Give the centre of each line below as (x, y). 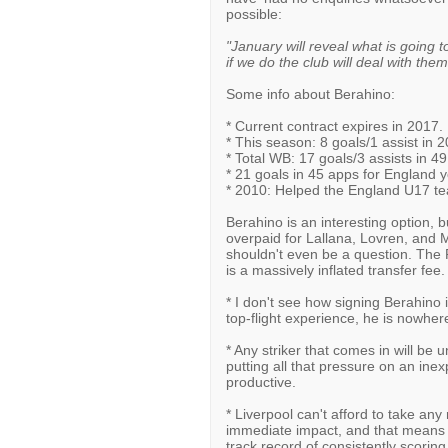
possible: (253, 14)
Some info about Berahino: (310, 94)
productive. (260, 382)
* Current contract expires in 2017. (334, 126)
